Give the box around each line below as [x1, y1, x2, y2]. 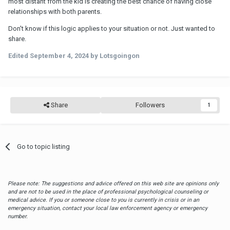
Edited [8, 51, 30, 60]
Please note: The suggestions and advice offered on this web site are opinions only [8, 180, 219, 187]
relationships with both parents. [8, 7, 103, 15]
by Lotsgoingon [89, 51, 140, 60]
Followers [135, 101, 165, 109]
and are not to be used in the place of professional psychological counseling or [8, 188, 208, 195]
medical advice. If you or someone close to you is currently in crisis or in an [8, 196, 199, 203]
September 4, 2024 [30, 51, 89, 60]
